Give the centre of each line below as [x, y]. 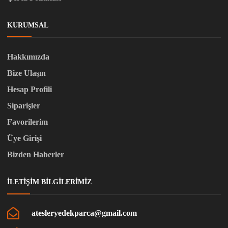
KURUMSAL [28, 25]
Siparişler [24, 105]
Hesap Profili [30, 89]
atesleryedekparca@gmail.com [84, 213]
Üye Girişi [24, 138]
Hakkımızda [28, 56]
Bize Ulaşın [26, 73]
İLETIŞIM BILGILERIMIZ [49, 182]
